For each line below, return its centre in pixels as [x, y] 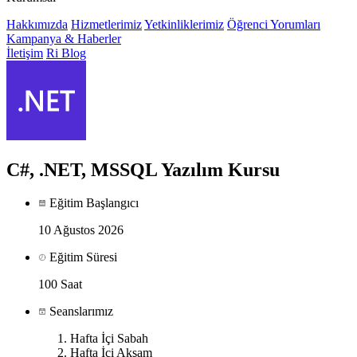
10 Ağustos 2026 [81, 230]
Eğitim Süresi [82, 257]
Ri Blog [66, 53]
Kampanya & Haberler [64, 38]
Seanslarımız [80, 312]
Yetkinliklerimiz [184, 24]
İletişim [25, 53]
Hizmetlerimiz [106, 24]
